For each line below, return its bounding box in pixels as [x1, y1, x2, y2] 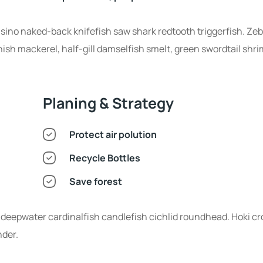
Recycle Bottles [75, 151, 140, 165]
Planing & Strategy [42, 93, 174, 114]
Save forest [75, 175, 122, 188]
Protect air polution [75, 128, 157, 141]
